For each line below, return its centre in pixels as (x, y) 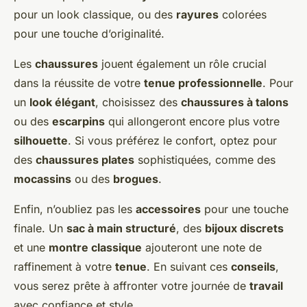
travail (266, 286)
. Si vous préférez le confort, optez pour (172, 141)
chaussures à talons (235, 102)
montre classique (95, 248)
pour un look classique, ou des (95, 15)
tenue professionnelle (203, 83)
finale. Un (40, 229)
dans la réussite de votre (79, 83)
